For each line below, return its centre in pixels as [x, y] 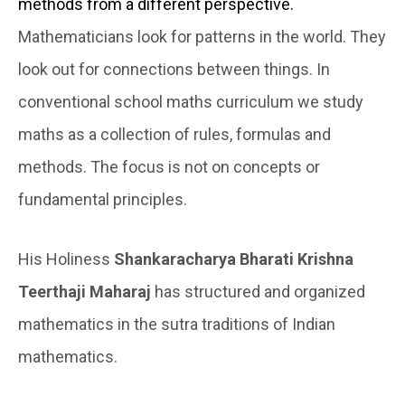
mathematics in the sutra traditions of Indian [177, 325]
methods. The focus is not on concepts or [169, 167]
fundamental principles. [103, 200]
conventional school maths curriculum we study [191, 102]
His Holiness [66, 259]
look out [48, 70]
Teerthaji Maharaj [85, 292]
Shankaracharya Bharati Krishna [234, 259]
